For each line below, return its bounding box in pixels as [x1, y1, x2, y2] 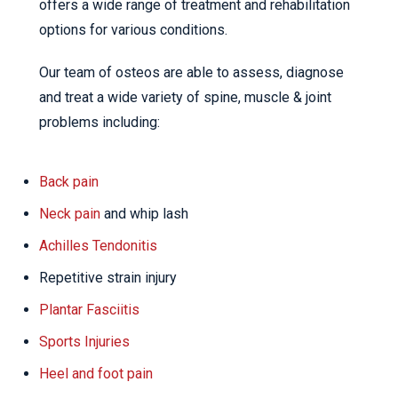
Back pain [39, 173, 99, 190]
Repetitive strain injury [39, 269, 177, 286]
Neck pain [39, 205, 100, 222]
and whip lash [100, 205, 188, 222]
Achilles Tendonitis [39, 237, 157, 254]
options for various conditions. [39, 21, 227, 38]
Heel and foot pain [39, 365, 153, 382]
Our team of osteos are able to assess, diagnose [39, 64, 344, 81]
